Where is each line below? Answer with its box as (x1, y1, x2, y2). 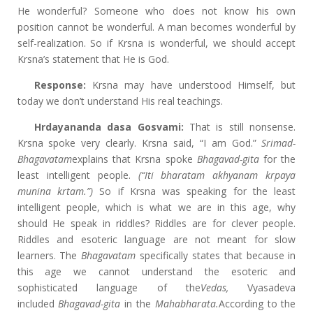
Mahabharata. (154, 297, 219, 310)
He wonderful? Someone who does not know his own (17, 4, 296, 17)
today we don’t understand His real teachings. (17, 94, 223, 108)
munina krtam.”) (17, 184, 100, 198)
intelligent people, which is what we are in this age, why (17, 201, 296, 214)
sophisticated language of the (17, 281, 201, 294)
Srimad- (261, 136, 296, 150)
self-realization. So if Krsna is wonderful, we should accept (17, 36, 296, 50)
